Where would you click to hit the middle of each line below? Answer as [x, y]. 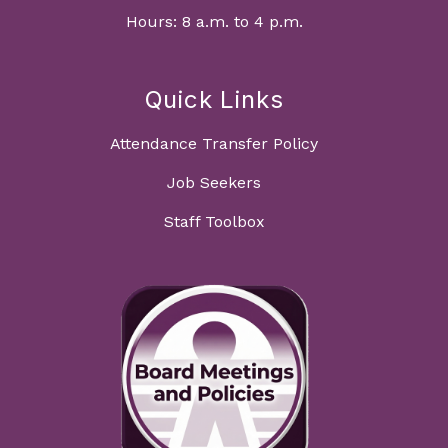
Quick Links [214, 100]
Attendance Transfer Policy [214, 144]
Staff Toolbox [214, 222]
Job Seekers [214, 183]
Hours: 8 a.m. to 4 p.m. [214, 22]
